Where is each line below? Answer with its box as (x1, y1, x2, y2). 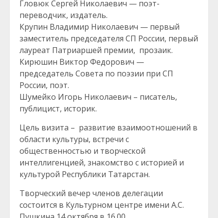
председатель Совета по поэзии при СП (19, 68, 173, 79)
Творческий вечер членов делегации (19, 188, 163, 199)
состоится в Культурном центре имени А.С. (19, 200, 184, 210)
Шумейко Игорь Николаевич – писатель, (19, 91, 177, 102)
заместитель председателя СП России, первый (19, 33, 198, 44)
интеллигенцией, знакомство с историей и (19, 157, 184, 168)
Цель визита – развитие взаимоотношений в (19, 122, 198, 133)
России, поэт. (19, 80, 69, 91)
